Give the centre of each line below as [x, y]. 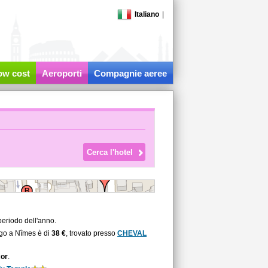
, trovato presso [92, 233]
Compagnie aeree [130, 73]
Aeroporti [62, 73]
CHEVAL [132, 233]
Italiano [147, 14]
